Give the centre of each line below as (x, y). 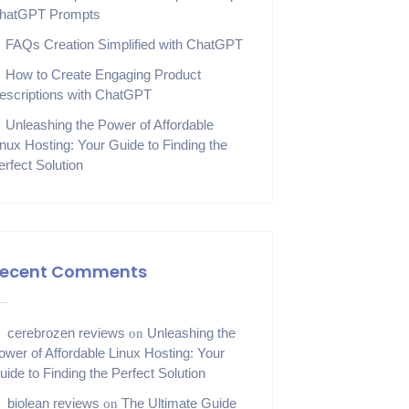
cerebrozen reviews (67, 333)
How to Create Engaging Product (104, 74)
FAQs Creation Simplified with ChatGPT (125, 44)
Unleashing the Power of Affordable (110, 125)
